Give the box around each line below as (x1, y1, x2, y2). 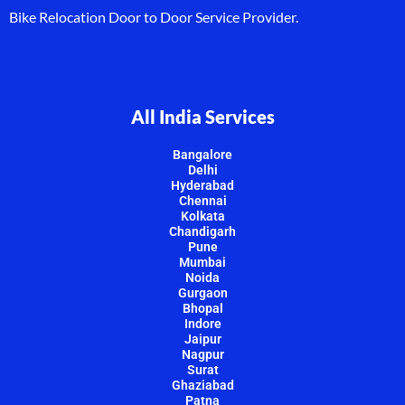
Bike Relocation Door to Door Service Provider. (9, 7, 298, 25)
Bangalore (173, 146, 232, 162)
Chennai (178, 193, 227, 208)
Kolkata (180, 208, 225, 223)
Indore (184, 316, 221, 331)
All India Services (130, 105, 275, 127)
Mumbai (179, 254, 226, 269)
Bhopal (182, 300, 223, 316)
